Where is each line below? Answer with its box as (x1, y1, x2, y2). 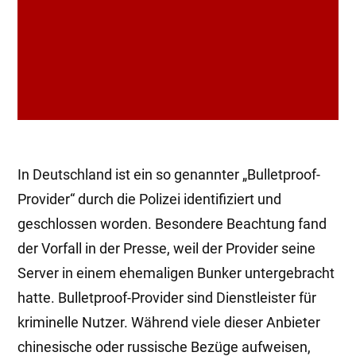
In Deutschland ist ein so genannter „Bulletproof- (17, 166, 320, 183)
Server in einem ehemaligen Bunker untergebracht (17, 265, 335, 281)
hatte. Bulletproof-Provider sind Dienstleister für (17, 289, 316, 306)
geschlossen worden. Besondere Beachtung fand (17, 215, 327, 232)
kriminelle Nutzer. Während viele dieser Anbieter (17, 314, 320, 331)
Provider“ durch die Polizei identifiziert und (17, 191, 281, 207)
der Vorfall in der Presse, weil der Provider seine (17, 240, 315, 257)
